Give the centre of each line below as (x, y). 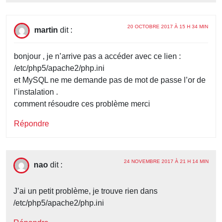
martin (46, 30)
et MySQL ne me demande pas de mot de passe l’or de (110, 80)
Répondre (31, 124)
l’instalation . (36, 92)
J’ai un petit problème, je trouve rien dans (85, 191)
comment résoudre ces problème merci (82, 104)
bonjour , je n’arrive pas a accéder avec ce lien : (97, 56)
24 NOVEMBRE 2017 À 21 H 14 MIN (166, 162)
